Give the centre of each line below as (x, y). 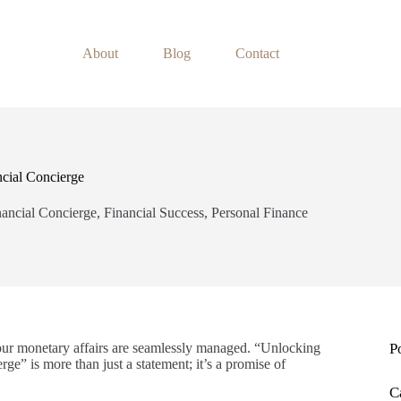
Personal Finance (260, 212)
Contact (257, 53)
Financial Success (154, 212)
